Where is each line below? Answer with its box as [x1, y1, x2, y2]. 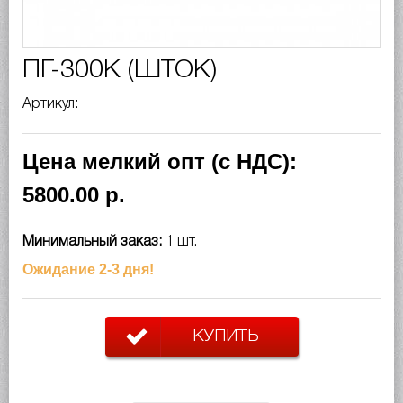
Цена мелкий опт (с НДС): [22, 148, 297, 174]
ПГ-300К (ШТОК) [22, 58, 217, 83]
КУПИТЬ [192, 327, 259, 345]
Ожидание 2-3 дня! [22, 261, 154, 277]
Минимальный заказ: [22, 235, 166, 248]
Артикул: [22, 97, 82, 111]
